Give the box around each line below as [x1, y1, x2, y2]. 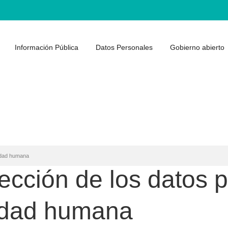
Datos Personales [96, 43, 153, 51]
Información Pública [15, 43, 78, 51]
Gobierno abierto [170, 43, 224, 51]
